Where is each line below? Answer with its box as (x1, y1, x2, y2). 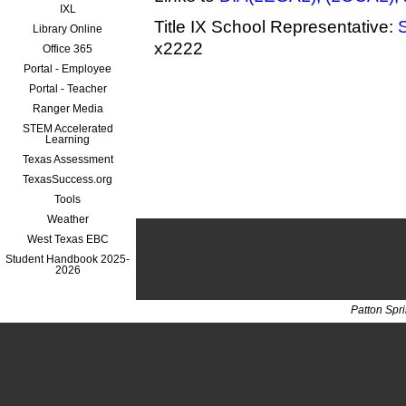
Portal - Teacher (29, 82, 107, 95)
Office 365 (43, 42, 93, 55)
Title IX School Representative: (154, 16, 393, 36)
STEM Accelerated (23, 121, 113, 135)
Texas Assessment (23, 152, 113, 166)
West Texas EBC (27, 232, 109, 246)
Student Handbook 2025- (5, 252, 130, 266)
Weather (47, 212, 89, 226)
